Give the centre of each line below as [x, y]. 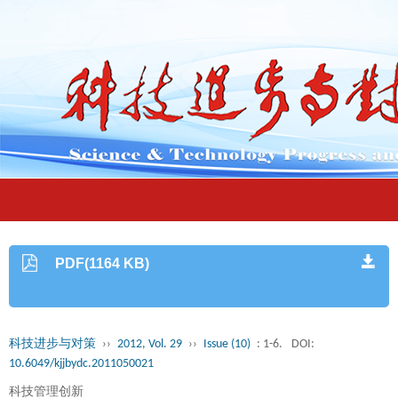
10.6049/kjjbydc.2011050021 [81, 364]
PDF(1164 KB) [103, 263]
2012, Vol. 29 [150, 344]
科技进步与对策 [52, 344]
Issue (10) [227, 344]
